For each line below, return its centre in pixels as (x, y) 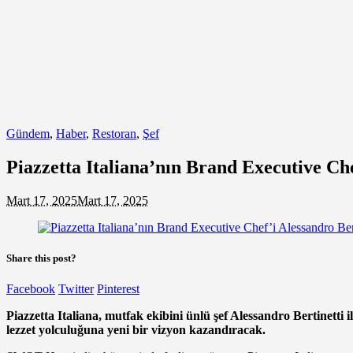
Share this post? (41, 258)
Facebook (31, 289)
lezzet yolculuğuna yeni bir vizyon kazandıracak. (136, 330)
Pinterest (118, 289)
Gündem (28, 134)
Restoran (114, 134)
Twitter (76, 289)
